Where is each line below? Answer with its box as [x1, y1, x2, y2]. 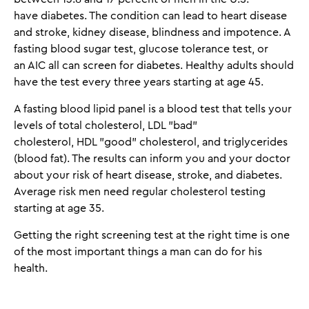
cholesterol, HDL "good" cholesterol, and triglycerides [14, 137, 288, 148]
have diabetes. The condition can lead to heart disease [14, 10, 287, 21]
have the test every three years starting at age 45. [14, 77, 263, 88]
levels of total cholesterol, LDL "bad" [14, 120, 197, 131]
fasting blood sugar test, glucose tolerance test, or [14, 43, 268, 54]
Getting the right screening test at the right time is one [14, 230, 290, 241]
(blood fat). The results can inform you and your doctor [14, 153, 290, 164]
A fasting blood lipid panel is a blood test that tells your [14, 103, 292, 114]
